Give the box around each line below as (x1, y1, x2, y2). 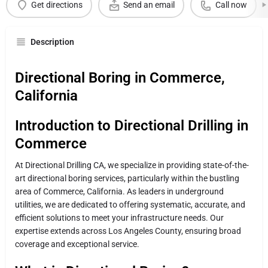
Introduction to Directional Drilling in (15, 117, 248, 134)
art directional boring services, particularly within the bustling (15, 173, 239, 183)
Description (31, 36, 74, 47)
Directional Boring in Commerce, (15, 69, 225, 86)
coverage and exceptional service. (15, 239, 139, 249)
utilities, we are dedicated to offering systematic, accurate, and (15, 199, 245, 209)
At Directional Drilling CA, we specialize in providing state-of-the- (15, 160, 249, 170)
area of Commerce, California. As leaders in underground (15, 186, 224, 196)
